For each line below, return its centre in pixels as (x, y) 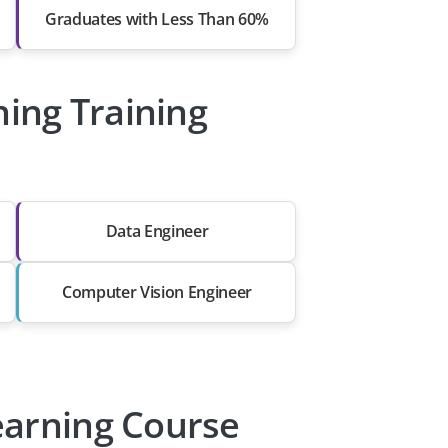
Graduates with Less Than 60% (157, 19)
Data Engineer (157, 231)
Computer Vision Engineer (157, 292)
